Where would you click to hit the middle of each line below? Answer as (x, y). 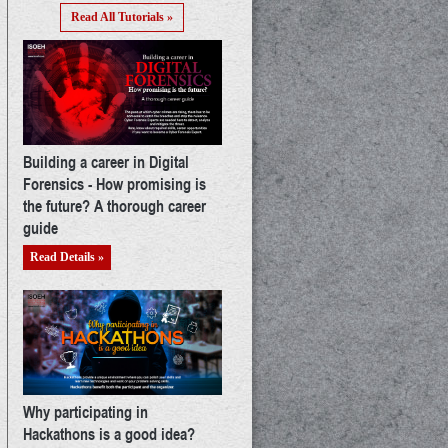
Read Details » (66, 257)
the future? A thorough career (114, 206)
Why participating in (85, 411)
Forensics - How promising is (114, 184)
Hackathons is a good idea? (108, 433)
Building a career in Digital (105, 162)
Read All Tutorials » (122, 17)
